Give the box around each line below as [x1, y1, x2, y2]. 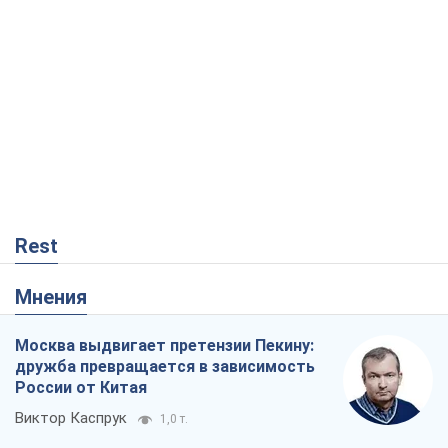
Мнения [32, 284, 87, 309]
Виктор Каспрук [15, 408, 127, 427]
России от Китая [15, 377, 147, 397]
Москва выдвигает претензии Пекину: [15, 335, 314, 355]
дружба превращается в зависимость [15, 356, 315, 376]
